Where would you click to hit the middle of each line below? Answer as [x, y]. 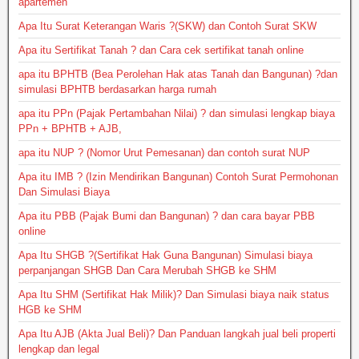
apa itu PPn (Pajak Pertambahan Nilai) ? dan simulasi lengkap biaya [177, 114]
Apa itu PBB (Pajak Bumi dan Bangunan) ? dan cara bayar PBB [167, 216]
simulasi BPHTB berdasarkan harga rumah [117, 90]
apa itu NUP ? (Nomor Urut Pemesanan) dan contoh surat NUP [164, 153]
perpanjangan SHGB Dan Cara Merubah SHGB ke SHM [147, 271]
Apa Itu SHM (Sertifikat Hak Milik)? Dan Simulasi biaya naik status [174, 295]
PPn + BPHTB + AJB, [70, 129]
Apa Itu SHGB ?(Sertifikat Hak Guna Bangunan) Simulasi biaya [165, 256]
